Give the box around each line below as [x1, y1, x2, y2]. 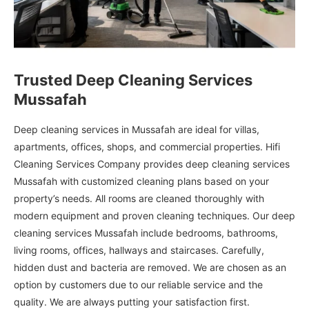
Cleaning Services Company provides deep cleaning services [14, 157, 290, 170]
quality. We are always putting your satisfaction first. [14, 295, 250, 308]
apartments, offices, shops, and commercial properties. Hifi [14, 140, 280, 152]
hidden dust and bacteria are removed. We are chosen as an [14, 261, 286, 273]
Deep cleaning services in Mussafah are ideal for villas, [14, 123, 259, 135]
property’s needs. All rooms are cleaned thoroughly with [14, 192, 264, 204]
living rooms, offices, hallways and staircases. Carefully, [14, 243, 264, 256]
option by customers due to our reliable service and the [14, 278, 263, 290]
